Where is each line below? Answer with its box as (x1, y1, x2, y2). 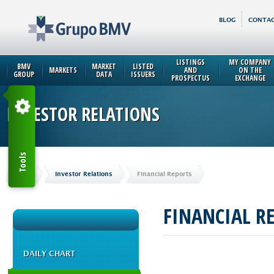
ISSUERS (131, 69, 155, 80)
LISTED (133, 61, 154, 72)
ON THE (238, 65, 262, 75)
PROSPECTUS (171, 73, 210, 83)
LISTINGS (176, 57, 205, 67)
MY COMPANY (229, 57, 271, 67)
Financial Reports (137, 171, 192, 177)
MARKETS (49, 65, 77, 75)
